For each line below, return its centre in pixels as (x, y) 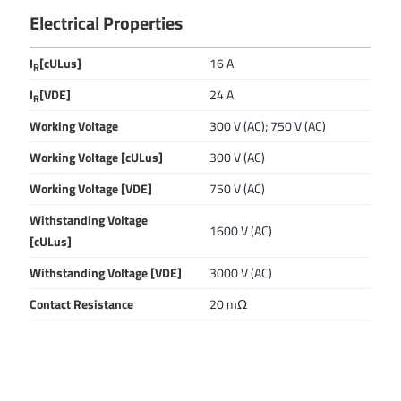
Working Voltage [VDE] (91, 189)
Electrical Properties (107, 23)
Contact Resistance (82, 304)
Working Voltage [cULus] (97, 158)
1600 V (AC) (241, 231)
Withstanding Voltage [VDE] (106, 273)
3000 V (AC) (241, 273)
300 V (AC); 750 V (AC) (268, 126)
